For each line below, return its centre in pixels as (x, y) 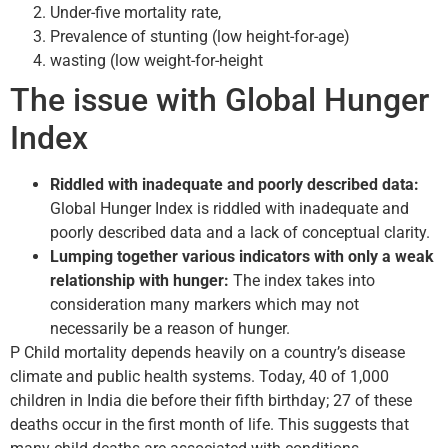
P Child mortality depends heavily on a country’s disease (207, 352)
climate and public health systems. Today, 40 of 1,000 (199, 376)
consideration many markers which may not (204, 304)
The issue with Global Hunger (219, 99)
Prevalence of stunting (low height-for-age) (200, 36)
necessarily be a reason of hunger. (170, 328)
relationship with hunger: (141, 280)
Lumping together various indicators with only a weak (242, 256)
